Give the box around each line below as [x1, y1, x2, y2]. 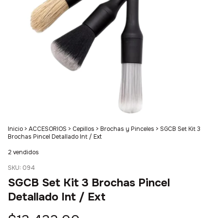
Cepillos [73, 125, 94, 133]
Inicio [8, 125, 23, 133]
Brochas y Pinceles [100, 125, 154, 133]
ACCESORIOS [29, 125, 67, 133]
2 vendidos [8, 148, 39, 156]
